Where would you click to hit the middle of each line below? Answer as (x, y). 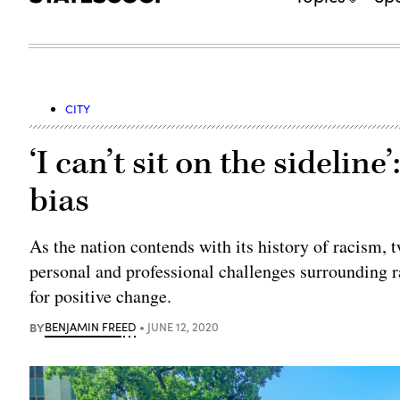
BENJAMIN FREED (91, 326)
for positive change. (101, 296)
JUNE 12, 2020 (183, 326)
